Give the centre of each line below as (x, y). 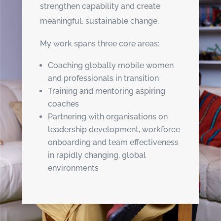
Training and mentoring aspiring (106, 91)
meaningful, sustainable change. (99, 21)
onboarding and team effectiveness (113, 142)
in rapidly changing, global (97, 155)
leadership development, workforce (114, 129)
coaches (63, 104)
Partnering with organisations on (108, 116)
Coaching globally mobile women (110, 65)
